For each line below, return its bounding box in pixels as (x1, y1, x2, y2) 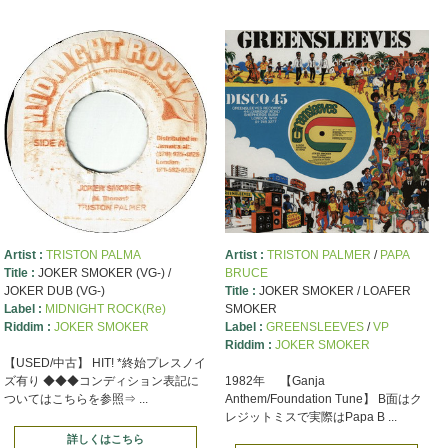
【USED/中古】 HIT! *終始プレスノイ (3, 356, 206, 371)
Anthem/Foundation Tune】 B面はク (224, 392, 422, 407)
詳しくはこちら (66, 433, 144, 446)
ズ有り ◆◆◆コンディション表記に (3, 374, 199, 389)
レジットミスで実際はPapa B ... (224, 410, 397, 425)
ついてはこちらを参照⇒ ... (3, 392, 148, 407)
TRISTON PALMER (266, 248, 371, 263)
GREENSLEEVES (265, 320, 364, 335)
